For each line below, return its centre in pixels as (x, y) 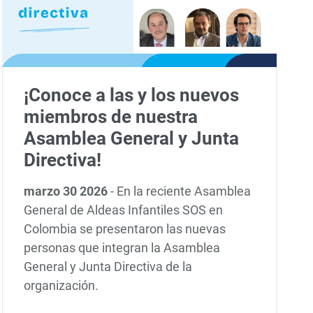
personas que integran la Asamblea (122, 247)
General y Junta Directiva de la (108, 266)
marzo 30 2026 (67, 191)
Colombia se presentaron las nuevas (125, 228)
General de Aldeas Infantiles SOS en (124, 210)
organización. (61, 285)
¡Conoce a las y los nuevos (132, 95)
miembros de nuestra (111, 117)
